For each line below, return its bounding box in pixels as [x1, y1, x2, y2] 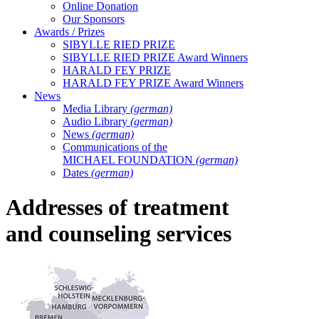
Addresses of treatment [6, 194, 229, 221]
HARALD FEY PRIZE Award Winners [63, 77, 244, 89]
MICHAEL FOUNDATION [63, 154, 196, 166]
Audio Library [63, 115, 130, 127]
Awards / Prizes [34, 26, 105, 38]
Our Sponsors [63, 13, 125, 25]
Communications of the [63, 141, 167, 153]
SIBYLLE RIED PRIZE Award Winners [63, 51, 248, 63]
